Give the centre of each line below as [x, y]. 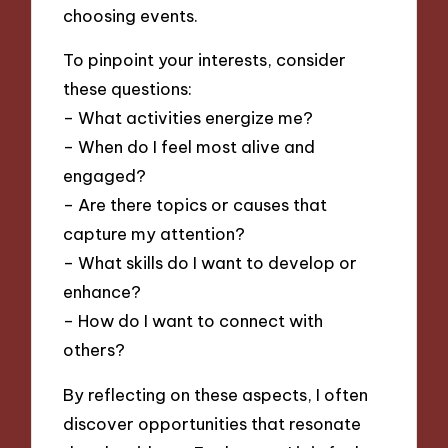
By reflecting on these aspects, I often [216, 394]
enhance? [102, 292]
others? [94, 350]
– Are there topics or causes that [195, 205]
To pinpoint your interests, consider [205, 60]
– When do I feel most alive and [189, 147]
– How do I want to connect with [193, 321]
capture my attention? [154, 234]
